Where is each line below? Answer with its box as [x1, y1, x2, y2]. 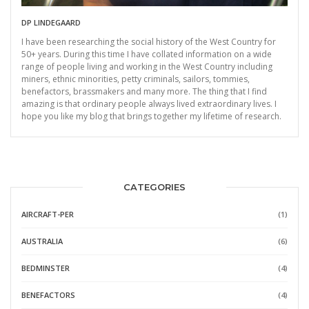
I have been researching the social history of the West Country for [21, 36, 276, 48]
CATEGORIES [123, 181, 186, 192]
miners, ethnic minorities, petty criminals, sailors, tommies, [21, 73, 250, 86]
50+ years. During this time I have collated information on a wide [21, 48, 272, 61]
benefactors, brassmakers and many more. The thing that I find [21, 86, 267, 98]
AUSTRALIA [21, 235, 63, 246]
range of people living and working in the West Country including [21, 61, 272, 73]
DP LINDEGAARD [21, 17, 81, 28]
